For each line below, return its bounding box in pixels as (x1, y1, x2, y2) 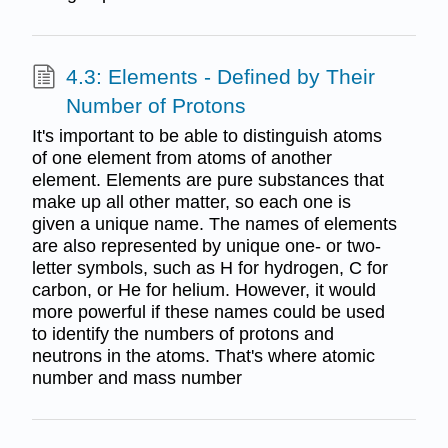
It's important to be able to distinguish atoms (31, 125, 382, 146)
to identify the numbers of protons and (31, 323, 334, 344)
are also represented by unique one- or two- (31, 235, 381, 256)
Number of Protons (65, 94, 246, 118)
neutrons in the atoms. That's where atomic (31, 345, 375, 366)
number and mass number (31, 367, 242, 388)
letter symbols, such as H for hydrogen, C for (31, 257, 388, 278)
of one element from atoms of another (31, 147, 332, 168)
